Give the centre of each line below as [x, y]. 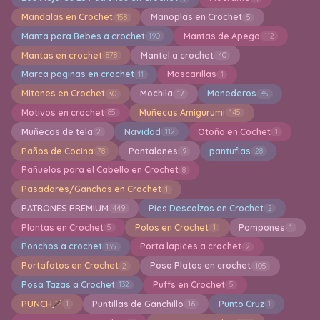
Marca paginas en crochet [77, 74]
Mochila [156, 94]
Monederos [232, 94]
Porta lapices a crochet [190, 246]
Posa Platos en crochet [200, 266]
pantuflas [230, 151]
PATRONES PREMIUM [65, 208]
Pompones [262, 227]
